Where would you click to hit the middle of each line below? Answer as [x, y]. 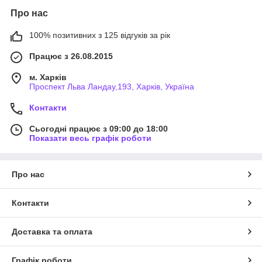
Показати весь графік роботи [90, 138]
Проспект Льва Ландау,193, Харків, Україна [112, 86]
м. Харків [48, 77]
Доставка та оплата [52, 231]
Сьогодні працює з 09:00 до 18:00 [99, 128]
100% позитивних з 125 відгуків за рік [100, 35]
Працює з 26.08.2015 [71, 56]
